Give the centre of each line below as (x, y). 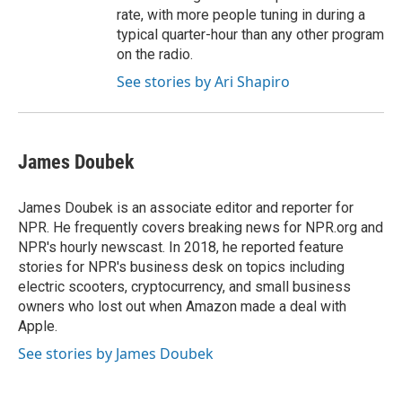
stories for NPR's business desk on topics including (181, 267)
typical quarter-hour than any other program (250, 35)
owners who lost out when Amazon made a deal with (182, 306)
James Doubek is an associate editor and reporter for (186, 208)
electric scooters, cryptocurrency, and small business (184, 287)
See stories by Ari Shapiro (203, 82)
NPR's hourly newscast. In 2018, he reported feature (181, 247)
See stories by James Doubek (116, 354)
